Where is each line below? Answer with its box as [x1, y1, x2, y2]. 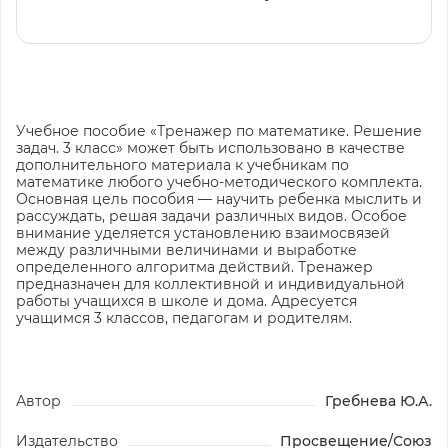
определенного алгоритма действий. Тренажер [16, 257, 373, 276]
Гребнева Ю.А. [325, 391, 432, 410]
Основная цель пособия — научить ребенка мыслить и [16, 189, 422, 208]
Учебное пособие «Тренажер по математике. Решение [16, 121, 422, 140]
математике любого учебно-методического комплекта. [16, 172, 422, 191]
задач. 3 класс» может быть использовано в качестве [16, 138, 405, 157]
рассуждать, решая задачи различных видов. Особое [16, 206, 407, 225]
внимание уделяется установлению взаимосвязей [16, 223, 390, 242]
